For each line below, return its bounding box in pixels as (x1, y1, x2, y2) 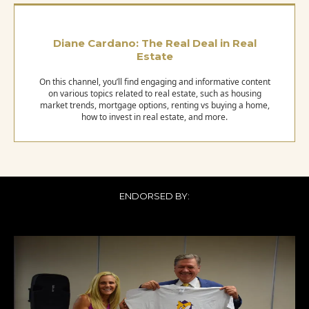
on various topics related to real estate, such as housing (48, 88, 261, 100)
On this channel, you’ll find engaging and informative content (39, 76, 270, 88)
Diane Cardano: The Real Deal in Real (52, 37, 257, 50)
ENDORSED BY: (119, 190, 190, 202)
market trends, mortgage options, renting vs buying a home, (39, 99, 270, 112)
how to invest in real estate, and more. (81, 111, 228, 123)
